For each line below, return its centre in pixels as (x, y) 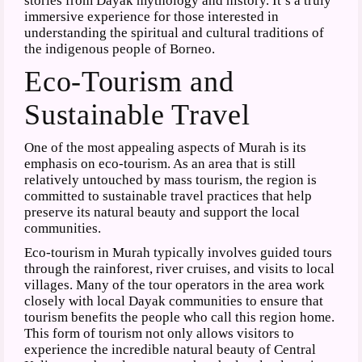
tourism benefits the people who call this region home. (180, 317)
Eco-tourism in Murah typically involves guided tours (179, 252)
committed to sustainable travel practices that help (168, 196)
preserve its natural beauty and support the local (162, 212)
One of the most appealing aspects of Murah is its (166, 147)
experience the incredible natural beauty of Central (170, 349)
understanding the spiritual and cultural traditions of (175, 32)
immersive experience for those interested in (152, 16)
